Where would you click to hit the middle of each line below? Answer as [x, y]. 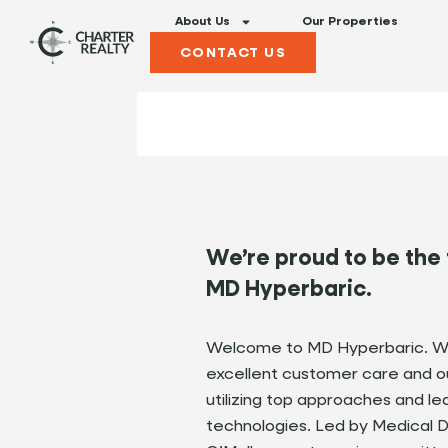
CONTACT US [233, 53]
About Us [202, 22]
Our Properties [350, 22]
